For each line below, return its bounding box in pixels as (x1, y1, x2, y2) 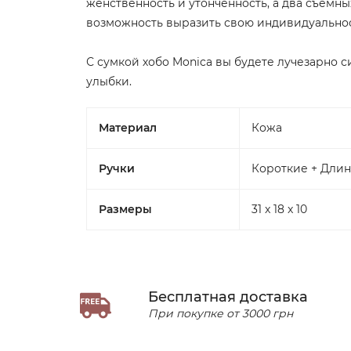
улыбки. (86, 74, 132, 89)
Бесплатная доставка (147, 288, 308, 306)
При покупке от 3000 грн (147, 306, 293, 320)
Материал (99, 121, 157, 135)
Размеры (99, 202, 152, 216)
